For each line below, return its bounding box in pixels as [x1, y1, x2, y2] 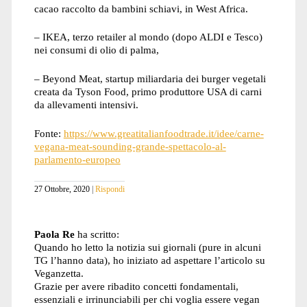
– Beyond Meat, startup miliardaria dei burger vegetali [34, 73, 266, 85]
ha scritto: [77, 228, 119, 241]
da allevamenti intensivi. [34, 99, 138, 111]
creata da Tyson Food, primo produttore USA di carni [34, 86, 262, 98]
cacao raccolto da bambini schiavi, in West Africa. [34, 2, 248, 14]
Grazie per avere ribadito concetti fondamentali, [34, 280, 238, 293]
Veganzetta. [34, 267, 84, 280]
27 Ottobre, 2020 [34, 184, 90, 194]
